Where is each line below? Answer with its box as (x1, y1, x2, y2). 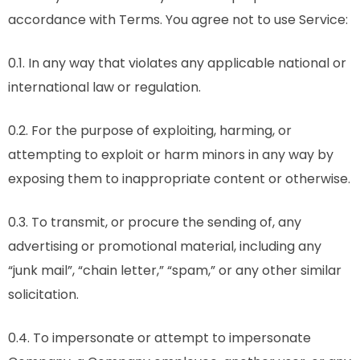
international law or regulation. (8, 78, 201, 96)
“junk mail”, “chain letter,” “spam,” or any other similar (8, 261, 342, 280)
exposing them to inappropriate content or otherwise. (8, 170, 350, 188)
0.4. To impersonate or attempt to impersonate (8, 329, 311, 347)
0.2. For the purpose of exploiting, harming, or (8, 121, 292, 140)
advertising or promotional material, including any (8, 237, 321, 256)
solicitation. (8, 285, 79, 304)
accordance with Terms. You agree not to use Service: (8, 10, 348, 29)
